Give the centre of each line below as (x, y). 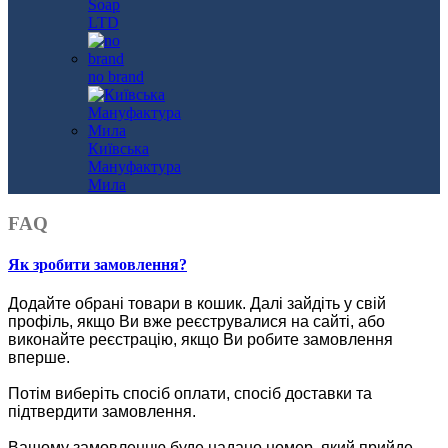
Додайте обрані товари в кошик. (129, 304)
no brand (116, 76)
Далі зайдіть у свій (318, 304)
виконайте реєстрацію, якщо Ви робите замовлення (200, 340)
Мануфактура (134, 166)
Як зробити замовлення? (97, 264)
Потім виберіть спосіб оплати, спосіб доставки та (190, 394)
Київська (118, 148)
